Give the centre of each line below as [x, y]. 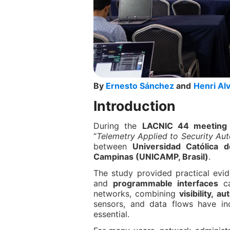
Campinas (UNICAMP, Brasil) [151, 157]
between [113, 146]
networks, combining [137, 194]
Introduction [135, 106]
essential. [111, 214]
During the [118, 126]
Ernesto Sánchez [140, 86]
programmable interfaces [165, 183]
